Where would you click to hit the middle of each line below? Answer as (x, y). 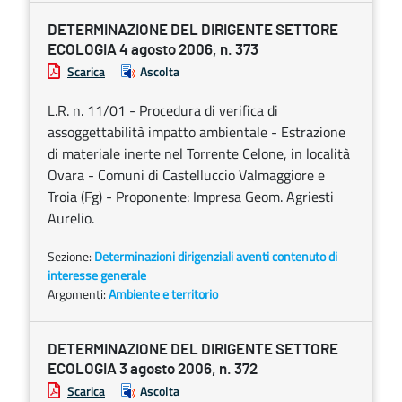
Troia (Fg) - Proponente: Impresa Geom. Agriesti (191, 197)
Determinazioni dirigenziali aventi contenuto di (216, 256)
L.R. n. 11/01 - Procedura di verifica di (163, 110)
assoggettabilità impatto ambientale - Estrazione (197, 132)
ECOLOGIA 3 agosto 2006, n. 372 (153, 369)
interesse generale (97, 275)
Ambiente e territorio (163, 294)
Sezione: (71, 256)
